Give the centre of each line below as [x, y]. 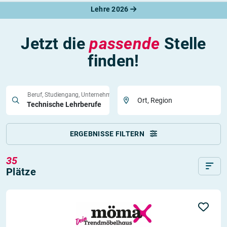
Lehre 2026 [110, 9]
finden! [113, 61]
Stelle [183, 44]
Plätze [21, 172]
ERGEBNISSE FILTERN [108, 134]
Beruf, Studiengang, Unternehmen [73, 94]
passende [125, 44]
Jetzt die [55, 44]
